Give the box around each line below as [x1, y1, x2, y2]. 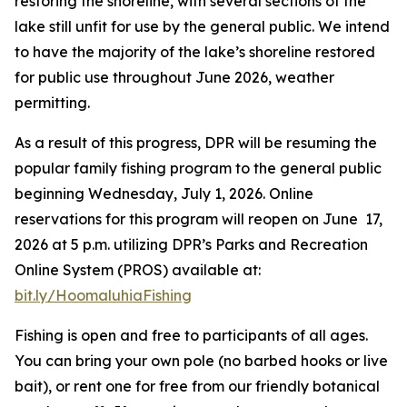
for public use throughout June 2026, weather [15, 68, 334, 86]
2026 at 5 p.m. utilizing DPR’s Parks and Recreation [15, 235, 368, 253]
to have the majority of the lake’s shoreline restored [15, 43, 375, 61]
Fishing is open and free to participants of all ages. [15, 326, 368, 344]
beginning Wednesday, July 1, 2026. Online [15, 184, 313, 203]
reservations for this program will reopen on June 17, [15, 210, 382, 228]
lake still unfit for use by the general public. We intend [15, 17, 390, 35]
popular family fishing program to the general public [15, 159, 382, 177]
